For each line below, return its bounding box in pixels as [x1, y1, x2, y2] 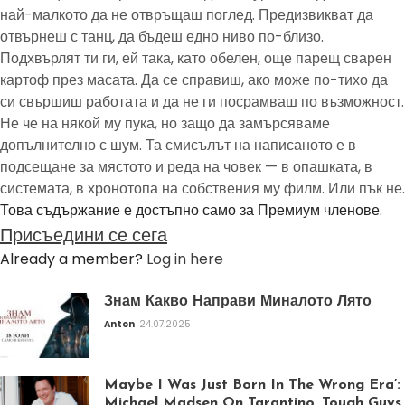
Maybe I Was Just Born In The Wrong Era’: [104, 378, 400, 393]
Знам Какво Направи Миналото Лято [104, 295, 372, 310]
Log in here [146, 249, 223, 270]
